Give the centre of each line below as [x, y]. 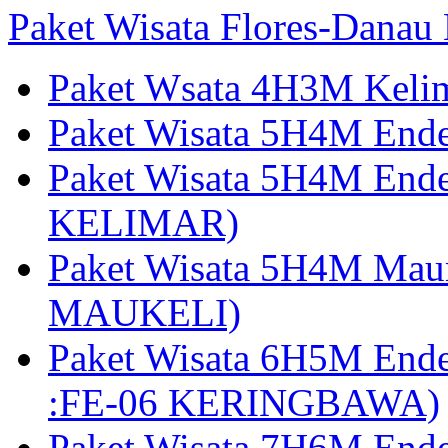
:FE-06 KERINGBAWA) [244, 403]
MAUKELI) [144, 313]
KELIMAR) [143, 223]
